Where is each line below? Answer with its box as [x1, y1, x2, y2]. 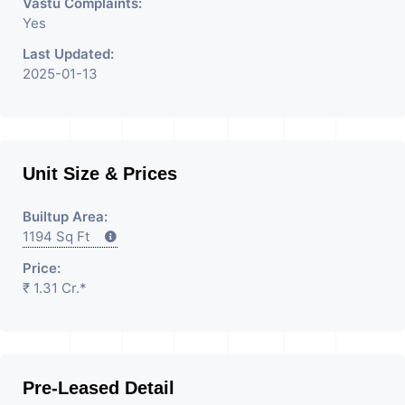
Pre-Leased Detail [23, 378, 174, 399]
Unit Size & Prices [23, 164, 177, 184]
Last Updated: [23, 45, 114, 63]
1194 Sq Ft [23, 228, 104, 246]
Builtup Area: [23, 208, 108, 226]
